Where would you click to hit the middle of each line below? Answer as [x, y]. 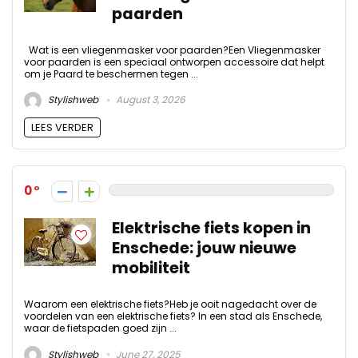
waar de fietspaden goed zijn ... [100, 328]
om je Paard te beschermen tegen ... [111, 74]
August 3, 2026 [149, 100]
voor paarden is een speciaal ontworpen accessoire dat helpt [174, 62]
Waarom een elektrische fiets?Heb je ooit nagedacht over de [170, 304]
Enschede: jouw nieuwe [204, 249]
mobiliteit [151, 268]
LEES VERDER [62, 128]
